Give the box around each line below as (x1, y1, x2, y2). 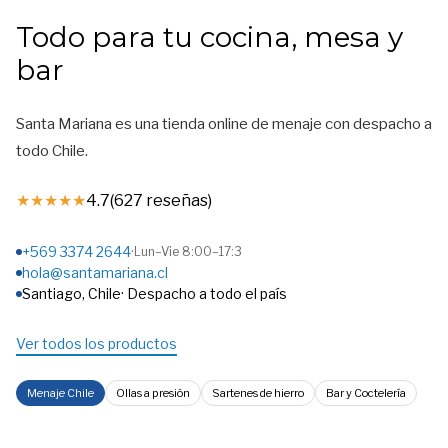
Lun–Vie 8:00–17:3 (134, 243, 242, 259)
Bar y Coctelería (326, 386, 406, 401)
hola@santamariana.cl (22, 264, 168, 282)
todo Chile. (16, 142, 88, 161)
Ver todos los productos (16, 335, 177, 353)
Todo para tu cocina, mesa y (16, 20, 403, 55)
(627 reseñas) (110, 191, 212, 211)
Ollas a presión (116, 386, 190, 401)
